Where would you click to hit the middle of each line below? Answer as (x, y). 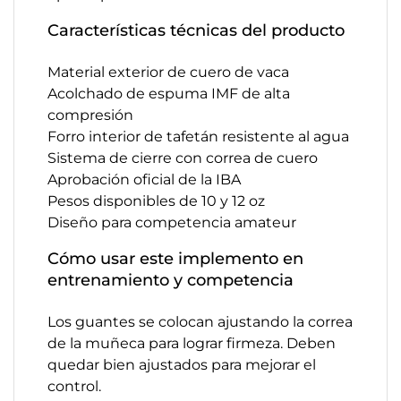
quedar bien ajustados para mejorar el (182, 365)
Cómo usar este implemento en (175, 259)
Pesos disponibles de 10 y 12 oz (156, 201)
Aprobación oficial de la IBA (144, 179)
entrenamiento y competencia (171, 280)
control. (74, 386)
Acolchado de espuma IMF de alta (169, 94)
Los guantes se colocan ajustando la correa (200, 322)
